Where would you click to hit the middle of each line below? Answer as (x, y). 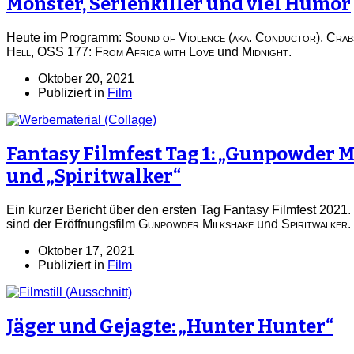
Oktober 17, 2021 (86, 251)
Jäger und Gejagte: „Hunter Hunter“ (170, 327)
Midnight (265, 52)
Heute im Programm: (66, 38)
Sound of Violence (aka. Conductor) (222, 38)
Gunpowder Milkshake (196, 224)
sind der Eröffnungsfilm (72, 224)
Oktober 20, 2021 (86, 79)
